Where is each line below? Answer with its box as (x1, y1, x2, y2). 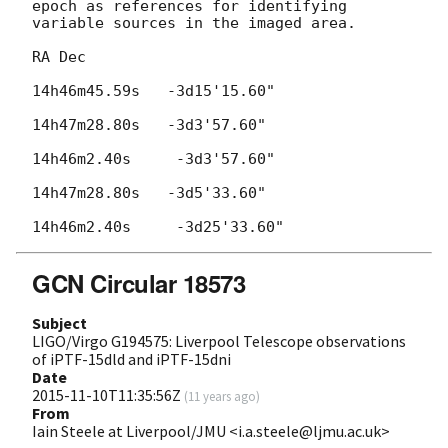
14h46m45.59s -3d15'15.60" (32, 81, 275, 100)
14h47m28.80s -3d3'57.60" (32, 115, 266, 134)
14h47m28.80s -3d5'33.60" (32, 183, 266, 202)
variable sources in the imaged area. (32, 13, 356, 32)
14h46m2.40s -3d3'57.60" (32, 149, 275, 168)
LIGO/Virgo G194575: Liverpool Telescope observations (32, 330, 406, 351)
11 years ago (188, 387, 256, 404)
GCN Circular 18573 (32, 265, 246, 300)
